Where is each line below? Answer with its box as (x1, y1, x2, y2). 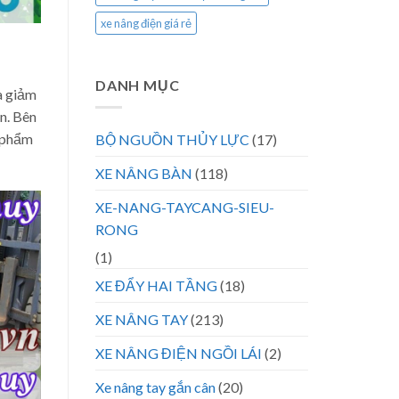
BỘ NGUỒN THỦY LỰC (95, 130, 249, 148)
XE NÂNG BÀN (95, 164, 192, 182)
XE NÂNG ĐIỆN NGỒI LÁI (95, 344, 262, 362)
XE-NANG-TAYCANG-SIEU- (95, 198, 274, 216)
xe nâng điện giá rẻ (101, 16, 191, 31)
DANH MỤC (95, 77, 180, 94)
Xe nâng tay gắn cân (95, 378, 216, 395)
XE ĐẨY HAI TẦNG (95, 276, 217, 294)
